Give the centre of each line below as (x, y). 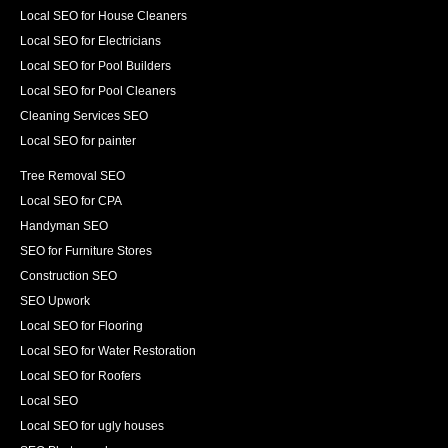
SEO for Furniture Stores (86, 251)
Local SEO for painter (78, 141)
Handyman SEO (64, 226)
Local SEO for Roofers (80, 376)
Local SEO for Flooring (81, 326)
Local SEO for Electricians (90, 41)
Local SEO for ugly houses (92, 426)
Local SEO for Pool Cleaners (98, 91)
